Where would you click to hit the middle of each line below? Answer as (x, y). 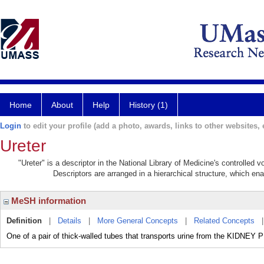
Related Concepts (224, 221)
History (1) (148, 105)
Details (70, 221)
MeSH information (47, 201)
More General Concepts (138, 221)
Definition (24, 221)
